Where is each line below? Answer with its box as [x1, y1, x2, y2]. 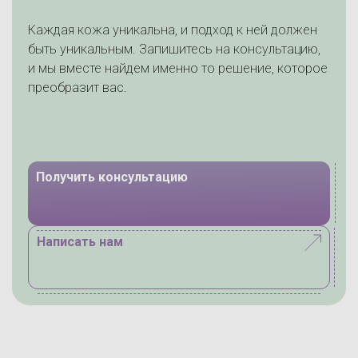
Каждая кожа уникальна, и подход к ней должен [28, 22, 317, 38]
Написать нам [37, 233, 123, 249]
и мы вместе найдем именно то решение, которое [28, 60, 328, 76]
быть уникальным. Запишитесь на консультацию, [28, 41, 320, 57]
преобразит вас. [28, 79, 127, 95]
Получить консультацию [36, 169, 188, 185]
